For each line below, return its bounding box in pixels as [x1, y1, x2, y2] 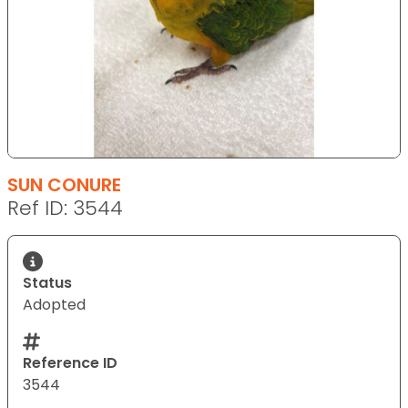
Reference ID [23, 352, 117, 373]
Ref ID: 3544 [7, 193, 123, 222]
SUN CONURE [7, 171, 121, 198]
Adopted [23, 293, 86, 315]
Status [23, 271, 72, 293]
